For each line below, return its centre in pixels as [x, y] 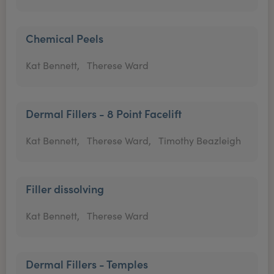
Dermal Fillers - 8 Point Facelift [104, 113]
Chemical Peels [65, 38]
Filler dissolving [65, 189]
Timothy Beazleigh [200, 140]
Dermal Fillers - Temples [87, 264]
